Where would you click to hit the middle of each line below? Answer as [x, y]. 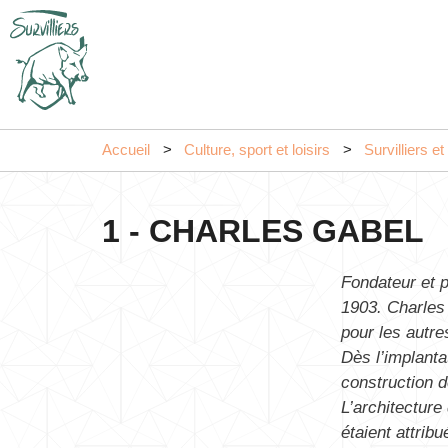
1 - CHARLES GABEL [263, 231]
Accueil [126, 150]
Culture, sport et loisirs [257, 150]
